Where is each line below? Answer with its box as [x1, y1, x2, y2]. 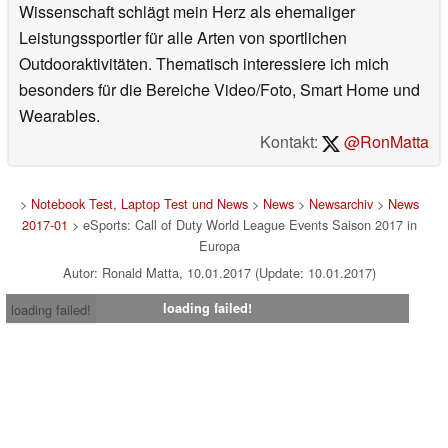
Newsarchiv [308, 193, 373, 213]
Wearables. [19, 103, 100, 127]
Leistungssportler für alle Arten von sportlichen [19, 25, 347, 49]
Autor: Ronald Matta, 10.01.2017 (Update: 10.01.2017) [62, 262, 376, 282]
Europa [198, 235, 240, 255]
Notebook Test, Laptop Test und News [30, 193, 248, 213]
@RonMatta [340, 129, 429, 153]
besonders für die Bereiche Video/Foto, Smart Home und [19, 77, 420, 101]
